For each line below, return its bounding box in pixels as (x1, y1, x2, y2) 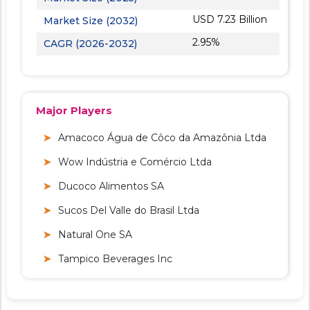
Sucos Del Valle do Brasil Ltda (58, 203, 199, 217)
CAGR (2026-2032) (44, 37, 137, 50)
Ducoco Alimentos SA (58, 179, 164, 192)
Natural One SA (58, 228, 132, 241)
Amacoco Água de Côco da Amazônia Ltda (58, 131, 266, 144)
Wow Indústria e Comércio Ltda (58, 155, 212, 168)
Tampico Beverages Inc (58, 252, 172, 265)
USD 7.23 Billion (192, 12, 268, 26)
